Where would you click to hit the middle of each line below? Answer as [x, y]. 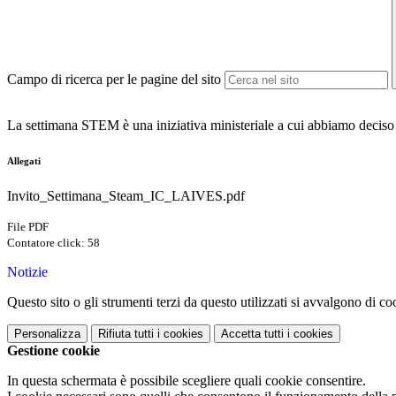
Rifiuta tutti [126, 334]
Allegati [24, 161]
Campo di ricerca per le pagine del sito [114, 80]
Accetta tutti [252, 334]
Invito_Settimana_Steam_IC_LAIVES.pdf [126, 196]
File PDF [28, 227]
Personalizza [47, 334]
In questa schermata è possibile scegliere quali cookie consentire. [187, 381]
